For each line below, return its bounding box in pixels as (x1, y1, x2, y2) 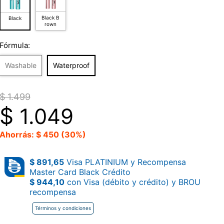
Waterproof (52, 60, 89, 69)
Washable (4, 60, 36, 69)
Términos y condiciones (34, 204, 91, 211)
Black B (41, 14, 60, 20)
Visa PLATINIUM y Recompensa (63, 156, 186, 167)
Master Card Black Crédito (29, 166, 130, 177)
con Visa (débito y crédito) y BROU (64, 176, 200, 187)
